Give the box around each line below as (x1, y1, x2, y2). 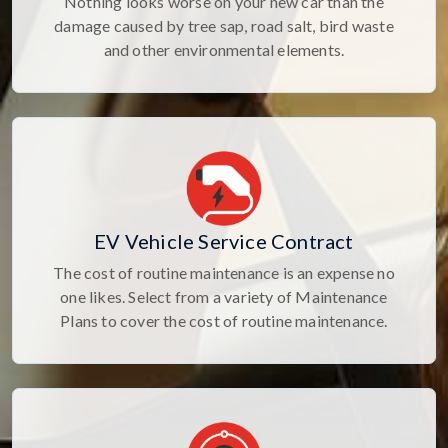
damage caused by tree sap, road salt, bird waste (54, 15, 394, 35)
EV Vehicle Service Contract (94, 228, 354, 253)
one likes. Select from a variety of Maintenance (60, 286, 388, 306)
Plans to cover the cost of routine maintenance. (60, 310, 388, 330)
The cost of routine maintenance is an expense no (53, 262, 395, 282)
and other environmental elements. (103, 39, 345, 59)
